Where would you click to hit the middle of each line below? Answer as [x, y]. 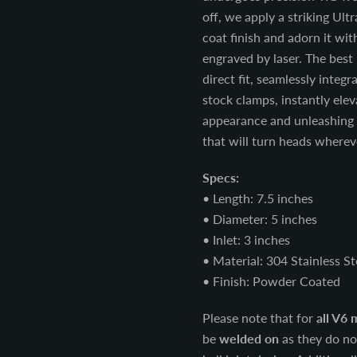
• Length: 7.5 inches [257, 198]
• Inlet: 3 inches [246, 239]
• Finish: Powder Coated [273, 280]
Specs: [220, 177]
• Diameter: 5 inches [259, 218]
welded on [250, 338]
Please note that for [259, 317]
